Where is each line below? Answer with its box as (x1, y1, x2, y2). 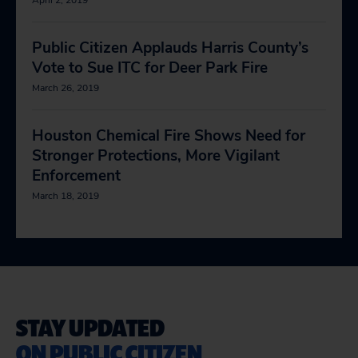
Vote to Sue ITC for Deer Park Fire (32, 58, 268, 78)
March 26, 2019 (32, 82, 99, 94)
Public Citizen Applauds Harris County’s (32, 38, 308, 58)
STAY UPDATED (16, 311, 165, 344)
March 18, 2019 (32, 189, 99, 202)
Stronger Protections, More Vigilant (32, 145, 280, 166)
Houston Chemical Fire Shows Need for (32, 125, 305, 146)
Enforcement (32, 165, 121, 186)
